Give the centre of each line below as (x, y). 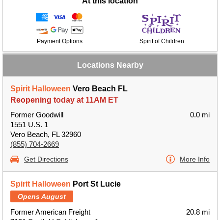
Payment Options (59, 41)
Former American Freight (50, 212)
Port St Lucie (96, 184)
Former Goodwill (37, 115)
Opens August (42, 196)
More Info (195, 159)
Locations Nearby (110, 65)
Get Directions (46, 159)
